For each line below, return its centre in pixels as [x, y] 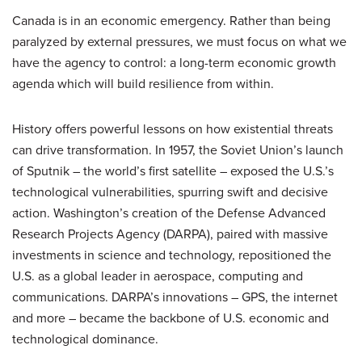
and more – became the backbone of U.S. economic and [170, 318]
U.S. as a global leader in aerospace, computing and [158, 276]
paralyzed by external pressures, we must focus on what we [179, 42]
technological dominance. [85, 339]
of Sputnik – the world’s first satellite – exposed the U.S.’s [173, 171]
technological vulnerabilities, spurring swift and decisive [170, 192]
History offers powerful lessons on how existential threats [173, 129]
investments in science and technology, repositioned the [172, 255]
